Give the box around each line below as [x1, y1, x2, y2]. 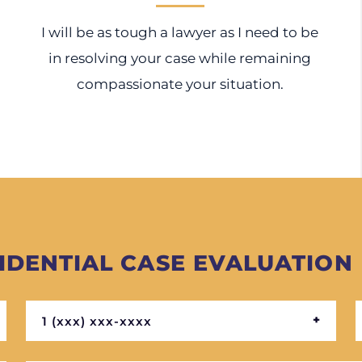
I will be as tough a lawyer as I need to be [41, 24, 319, 40]
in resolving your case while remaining [48, 50, 312, 66]
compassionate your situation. [76, 76, 284, 92]
